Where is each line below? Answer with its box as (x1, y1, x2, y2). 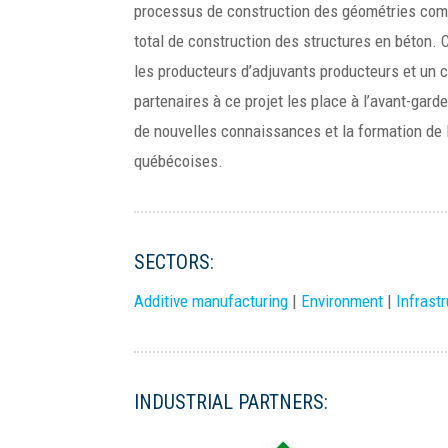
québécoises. (134, 151, 224, 171)
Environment (301, 291, 384, 311)
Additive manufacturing (134, 291, 289, 311)
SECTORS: (134, 250, 215, 274)
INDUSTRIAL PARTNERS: (134, 390, 329, 414)
